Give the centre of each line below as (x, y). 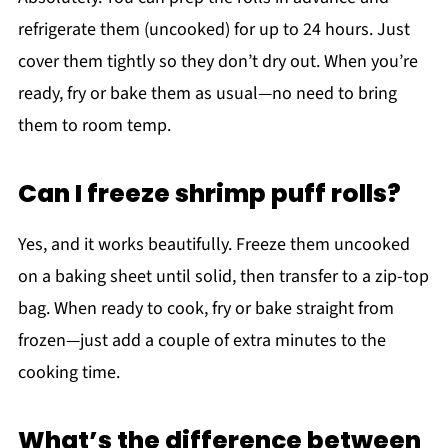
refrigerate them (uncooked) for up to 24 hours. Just (213, 29)
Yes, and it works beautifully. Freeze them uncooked (213, 244)
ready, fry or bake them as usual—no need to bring (207, 93)
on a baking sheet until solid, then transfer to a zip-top (223, 276)
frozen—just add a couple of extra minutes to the (201, 340)
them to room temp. (94, 125)
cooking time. (68, 372)
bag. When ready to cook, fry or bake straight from (205, 308)
